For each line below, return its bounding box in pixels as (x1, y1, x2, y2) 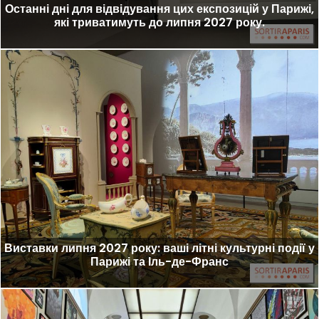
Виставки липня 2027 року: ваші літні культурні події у (4, 240, 315, 257)
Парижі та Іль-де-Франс (90, 253, 229, 271)
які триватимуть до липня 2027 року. (54, 14, 265, 31)
